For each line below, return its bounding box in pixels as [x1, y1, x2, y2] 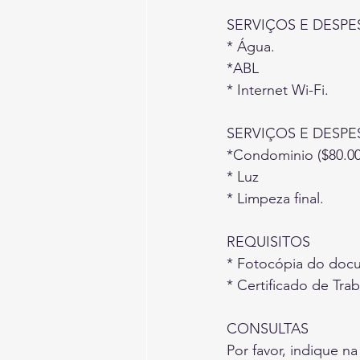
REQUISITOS [227, 232, 310, 251]
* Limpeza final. [227, 189, 324, 207]
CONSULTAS [227, 319, 309, 337]
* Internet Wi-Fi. [227, 80, 329, 99]
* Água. [227, 37, 275, 55]
